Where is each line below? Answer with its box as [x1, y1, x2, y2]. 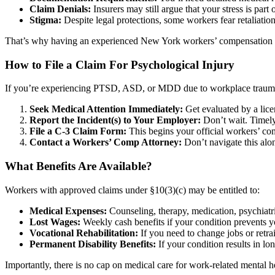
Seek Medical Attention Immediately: [29, 104, 183, 115]
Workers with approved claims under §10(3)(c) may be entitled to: [5, 184, 260, 195]
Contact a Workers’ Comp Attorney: [29, 137, 182, 148]
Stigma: [29, 14, 61, 25]
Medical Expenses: [29, 205, 107, 216]
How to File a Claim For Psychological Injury [5, 58, 234, 71]
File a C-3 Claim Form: [29, 126, 126, 137]
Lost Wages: [29, 216, 80, 227]
